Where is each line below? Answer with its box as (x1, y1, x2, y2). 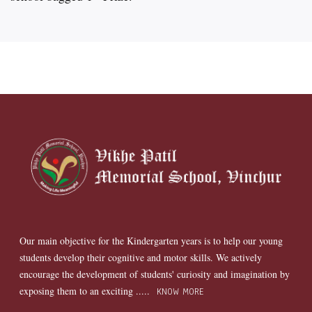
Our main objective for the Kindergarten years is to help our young (19, 233, 283, 247)
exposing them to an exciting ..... (19, 283, 154, 297)
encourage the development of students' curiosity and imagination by (19, 267, 290, 281)
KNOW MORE (153, 285, 204, 298)
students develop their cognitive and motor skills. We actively (19, 250, 263, 264)
